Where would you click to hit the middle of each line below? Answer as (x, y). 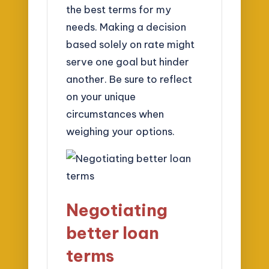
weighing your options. (121, 131)
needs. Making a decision (126, 27)
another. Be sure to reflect (129, 79)
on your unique (101, 97)
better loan (113, 233)
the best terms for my (119, 10)
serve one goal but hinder (128, 62)
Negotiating (117, 210)
